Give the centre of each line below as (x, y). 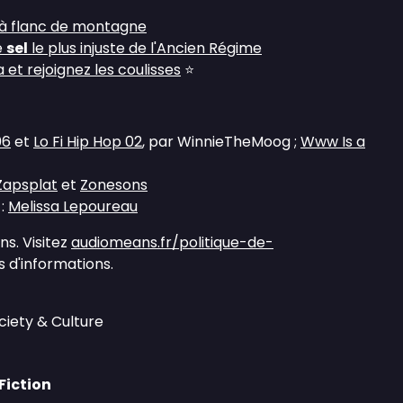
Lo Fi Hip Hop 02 (88, 142)
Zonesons (114, 185)
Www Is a (333, 142)
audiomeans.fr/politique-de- (172, 242)
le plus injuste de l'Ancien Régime (145, 48)
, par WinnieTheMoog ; (221, 142)
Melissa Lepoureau (73, 206)
